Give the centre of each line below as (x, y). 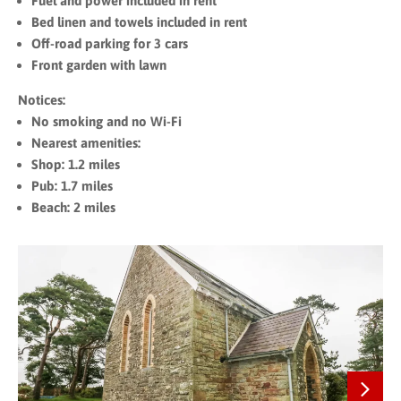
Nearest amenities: (86, 142)
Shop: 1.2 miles (76, 164)
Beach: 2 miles (73, 207)
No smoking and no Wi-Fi (107, 121)
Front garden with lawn (99, 64)
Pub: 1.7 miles (72, 185)
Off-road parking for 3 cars (110, 43)
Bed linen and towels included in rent (139, 21)
